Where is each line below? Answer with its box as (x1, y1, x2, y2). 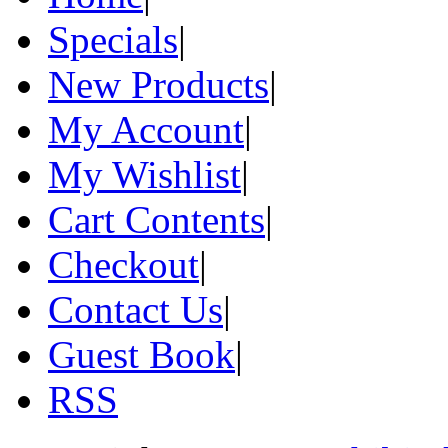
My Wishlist (48, 153, 241, 197)
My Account (48, 108, 244, 152)
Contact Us (48, 288, 223, 332)
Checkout (48, 243, 199, 287)
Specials (48, 18, 178, 62)
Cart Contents (48, 198, 265, 242)
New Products (48, 63, 269, 107)
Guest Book (48, 333, 235, 377)
